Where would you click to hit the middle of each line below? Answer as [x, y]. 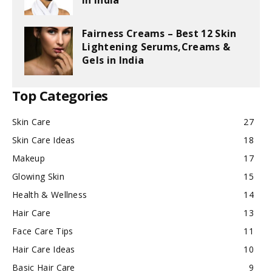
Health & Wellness [50, 195]
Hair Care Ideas [44, 249]
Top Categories [60, 95]
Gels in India [113, 60]
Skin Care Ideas [44, 140]
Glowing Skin [38, 176]
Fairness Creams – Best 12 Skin [159, 33]
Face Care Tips [43, 231]
